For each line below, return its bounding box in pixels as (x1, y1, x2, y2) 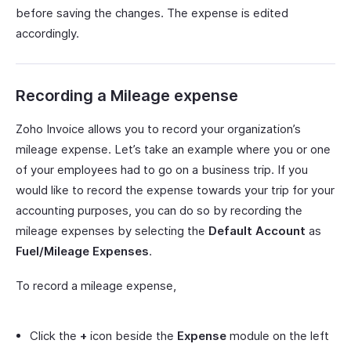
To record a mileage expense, (16, 277, 176, 293)
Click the (30, 327, 80, 343)
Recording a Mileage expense (16, 85, 238, 105)
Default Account (208, 223, 306, 238)
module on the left (226, 327, 329, 343)
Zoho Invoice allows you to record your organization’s (16, 121, 301, 136)
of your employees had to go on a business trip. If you (16, 161, 308, 177)
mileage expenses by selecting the (16, 223, 208, 238)
